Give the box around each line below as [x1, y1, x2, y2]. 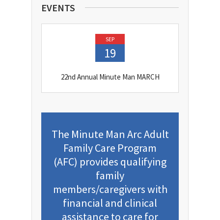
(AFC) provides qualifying [54, 155, 166, 169]
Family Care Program [63, 141, 157, 155]
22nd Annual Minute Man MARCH [60, 72, 160, 82]
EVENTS [41, 1, 75, 14]
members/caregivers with [53, 182, 167, 196]
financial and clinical [63, 196, 157, 210]
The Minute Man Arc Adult [51, 127, 169, 141]
